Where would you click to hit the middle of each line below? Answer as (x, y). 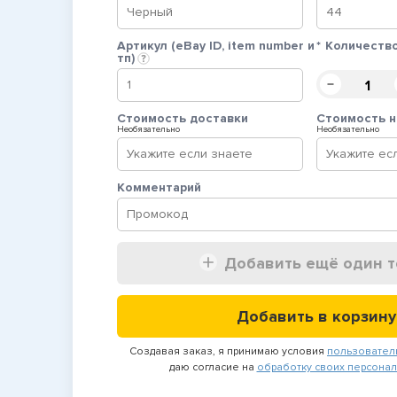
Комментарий (159, 187)
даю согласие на (213, 367)
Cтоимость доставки (183, 118)
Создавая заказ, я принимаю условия (228, 351)
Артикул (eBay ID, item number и (216, 46)
